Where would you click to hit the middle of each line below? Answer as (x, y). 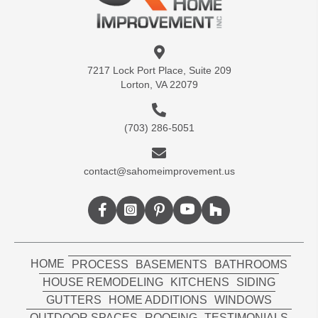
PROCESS (100, 264)
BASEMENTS (171, 264)
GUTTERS (74, 300)
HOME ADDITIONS (158, 300)
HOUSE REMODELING (103, 282)
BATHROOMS (251, 264)
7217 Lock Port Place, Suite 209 (159, 70)
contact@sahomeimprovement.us (159, 171)
